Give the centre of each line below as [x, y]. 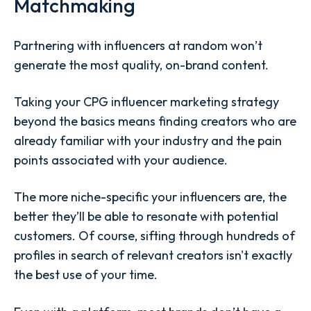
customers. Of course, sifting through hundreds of [154, 236]
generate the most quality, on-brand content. [141, 65]
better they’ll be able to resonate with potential [146, 217]
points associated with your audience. [121, 160]
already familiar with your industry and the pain [148, 141]
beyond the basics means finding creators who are [155, 121]
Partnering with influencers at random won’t [138, 45]
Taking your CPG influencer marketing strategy [146, 102]
